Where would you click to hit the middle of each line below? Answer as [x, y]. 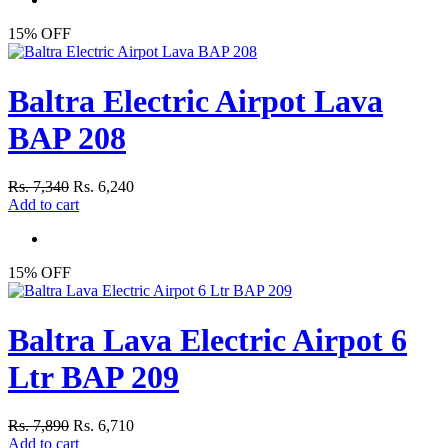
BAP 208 [67, 137]
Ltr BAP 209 [93, 376]
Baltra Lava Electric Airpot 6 [207, 339]
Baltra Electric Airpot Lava [195, 100]
